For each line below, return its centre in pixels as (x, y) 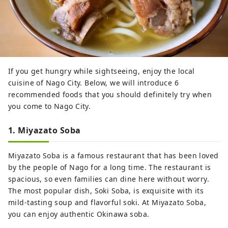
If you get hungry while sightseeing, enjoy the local (102, 71)
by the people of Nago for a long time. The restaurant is (110, 167)
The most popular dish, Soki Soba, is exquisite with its (106, 190)
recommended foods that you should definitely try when (110, 94)
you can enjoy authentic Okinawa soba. (79, 214)
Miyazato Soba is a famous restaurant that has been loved (113, 155)
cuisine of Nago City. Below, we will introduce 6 (94, 82)
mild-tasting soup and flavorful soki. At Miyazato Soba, (107, 202)
